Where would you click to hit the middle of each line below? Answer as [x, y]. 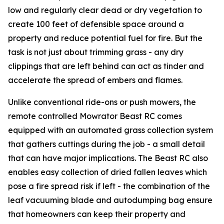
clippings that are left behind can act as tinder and [106, 66]
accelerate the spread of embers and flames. [95, 80]
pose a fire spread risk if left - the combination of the [109, 186]
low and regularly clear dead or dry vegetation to [105, 10]
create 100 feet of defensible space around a [96, 24]
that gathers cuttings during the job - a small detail [106, 144]
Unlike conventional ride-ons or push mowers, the [102, 102]
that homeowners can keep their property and [97, 214]
